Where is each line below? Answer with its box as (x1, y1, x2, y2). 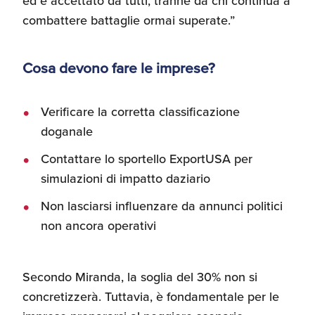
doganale (41, 122, 93, 141)
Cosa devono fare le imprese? (22, 56, 215, 79)
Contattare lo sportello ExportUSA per (41, 149, 252, 168)
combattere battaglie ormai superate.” (22, 11, 235, 30)
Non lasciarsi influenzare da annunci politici (41, 196, 283, 215)
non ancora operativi (41, 216, 156, 235)
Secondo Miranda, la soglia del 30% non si (22, 267, 257, 286)
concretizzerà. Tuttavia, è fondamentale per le (22, 287, 279, 306)
